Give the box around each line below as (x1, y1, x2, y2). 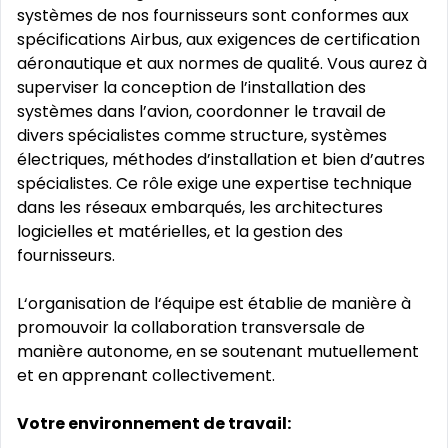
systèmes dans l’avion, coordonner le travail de (17, 100, 386, 123)
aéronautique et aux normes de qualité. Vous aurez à (17, 52, 427, 75)
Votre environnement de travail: (17, 412, 291, 435)
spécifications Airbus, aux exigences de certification (17, 28, 420, 51)
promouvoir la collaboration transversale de (17, 316, 365, 339)
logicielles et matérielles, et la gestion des (17, 220, 343, 243)
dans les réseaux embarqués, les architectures (17, 196, 383, 219)
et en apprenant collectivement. (17, 364, 275, 387)
